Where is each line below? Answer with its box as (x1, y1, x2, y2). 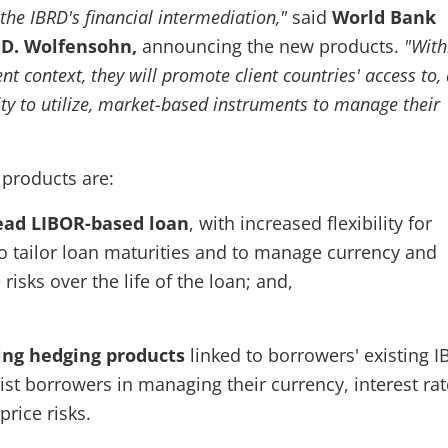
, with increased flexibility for (189, 211, 432, 235)
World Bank (332, 5, 436, 29)
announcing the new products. (142, 34, 404, 58)
